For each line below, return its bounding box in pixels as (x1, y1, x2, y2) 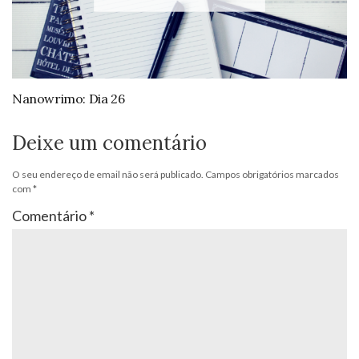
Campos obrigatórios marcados (205, 168, 339, 181)
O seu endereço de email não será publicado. (12, 168, 204, 181)
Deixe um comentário (12, 131, 207, 156)
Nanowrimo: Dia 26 (12, 91, 125, 107)
